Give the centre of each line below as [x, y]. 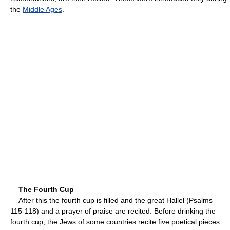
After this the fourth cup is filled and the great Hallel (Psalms [111, 200]
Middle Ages [42, 9]
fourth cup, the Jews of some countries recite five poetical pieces [115, 222]
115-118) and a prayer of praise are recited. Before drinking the [113, 211]
